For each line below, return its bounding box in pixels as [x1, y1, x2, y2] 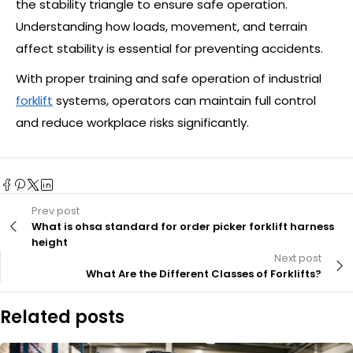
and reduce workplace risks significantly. [16, 114, 249, 131]
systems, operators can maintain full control [53, 92, 316, 109]
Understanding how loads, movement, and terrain [16, 18, 307, 35]
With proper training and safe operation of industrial [16, 70, 321, 87]
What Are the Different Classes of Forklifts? [86, 266, 321, 281]
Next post [274, 251, 321, 266]
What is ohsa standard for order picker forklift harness [32, 219, 334, 234]
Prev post [32, 203, 80, 218]
